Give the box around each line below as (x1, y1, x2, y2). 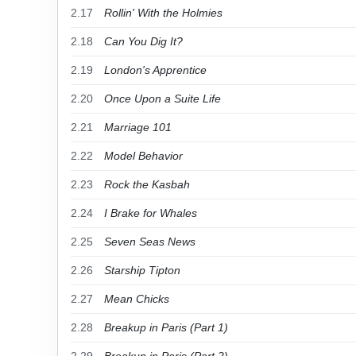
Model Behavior (104, 149, 183, 162)
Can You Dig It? (104, 35, 183, 48)
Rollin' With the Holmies (104, 6, 222, 19)
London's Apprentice (104, 64, 207, 76)
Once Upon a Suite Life (104, 92, 221, 105)
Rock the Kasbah (104, 178, 190, 191)
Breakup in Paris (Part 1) (104, 321, 228, 334)
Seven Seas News (104, 235, 195, 248)
